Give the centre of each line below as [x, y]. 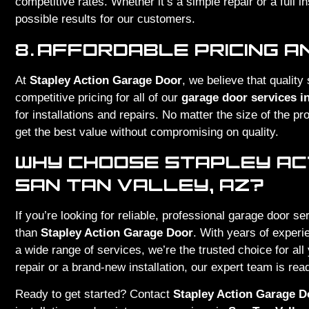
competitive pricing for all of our [98, 97]
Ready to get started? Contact [94, 295]
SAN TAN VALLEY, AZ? [140, 184]
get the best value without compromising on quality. [147, 132]
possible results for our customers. [105, 19]
